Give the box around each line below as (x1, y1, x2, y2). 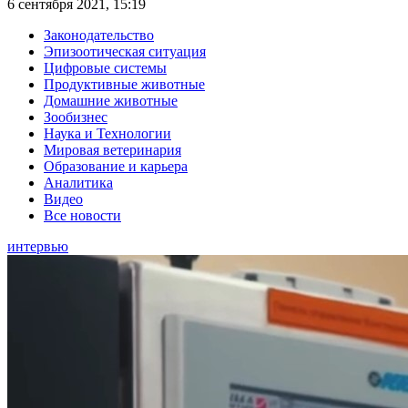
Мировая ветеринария (44, 142, 181, 158)
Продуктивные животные (44, 76, 205, 93)
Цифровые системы (44, 60, 167, 76)
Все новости (44, 208, 121, 224)
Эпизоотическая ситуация (44, 44, 206, 60)
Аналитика (44, 175, 113, 191)
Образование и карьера (44, 158, 188, 175)
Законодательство (44, 27, 154, 44)
